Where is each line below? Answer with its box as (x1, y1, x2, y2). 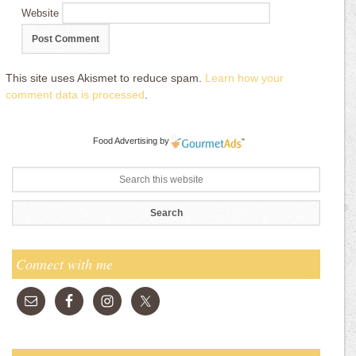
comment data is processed (6, 88, 145, 101)
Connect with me (16, 254, 113, 273)
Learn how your (205, 72, 284, 84)
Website (21, 7, 60, 19)
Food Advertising (93, 136, 157, 145)
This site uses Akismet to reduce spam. (6, 72, 206, 84)
